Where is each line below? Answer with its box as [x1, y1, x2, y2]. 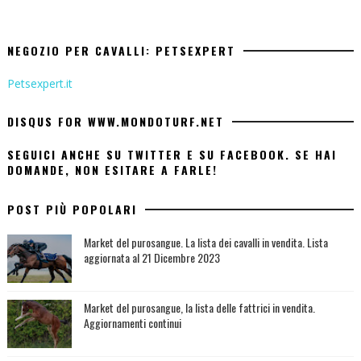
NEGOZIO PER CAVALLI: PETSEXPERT [6, 42, 235, 60]
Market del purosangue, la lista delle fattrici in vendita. [83, 299, 315, 317]
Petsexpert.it [6, 76, 73, 92]
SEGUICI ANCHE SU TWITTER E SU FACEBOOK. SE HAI [6, 146, 337, 164]
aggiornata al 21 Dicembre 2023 [83, 249, 220, 267]
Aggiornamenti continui [83, 314, 181, 332]
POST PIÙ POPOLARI [6, 201, 137, 218]
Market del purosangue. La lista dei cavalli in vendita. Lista [83, 234, 328, 251]
